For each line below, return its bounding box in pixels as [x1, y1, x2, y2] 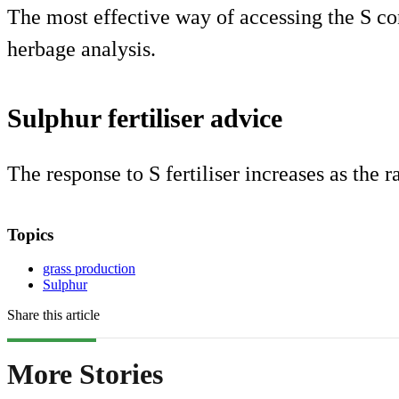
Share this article [7, 307, 100, 323]
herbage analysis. [7, 37, 156, 61]
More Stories [7, 357, 163, 390]
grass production [43, 261, 135, 277]
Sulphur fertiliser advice [7, 102, 282, 133]
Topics [7, 224, 53, 244]
